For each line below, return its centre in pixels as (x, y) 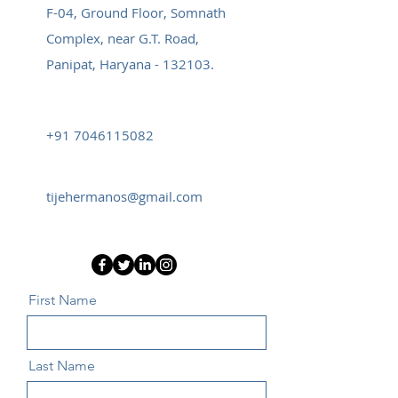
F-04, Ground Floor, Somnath (136, 12)
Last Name (62, 366)
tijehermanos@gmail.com (124, 196)
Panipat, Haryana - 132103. (130, 64)
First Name (63, 300)
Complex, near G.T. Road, (123, 38)
